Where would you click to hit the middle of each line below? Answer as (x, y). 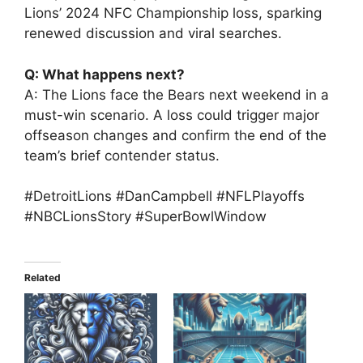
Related (43, 277)
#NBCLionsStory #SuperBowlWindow (145, 216)
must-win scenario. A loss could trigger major (172, 115)
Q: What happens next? (105, 74)
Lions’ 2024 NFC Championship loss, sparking (173, 13)
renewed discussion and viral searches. (153, 33)
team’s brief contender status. (122, 155)
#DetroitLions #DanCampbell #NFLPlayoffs (164, 196)
